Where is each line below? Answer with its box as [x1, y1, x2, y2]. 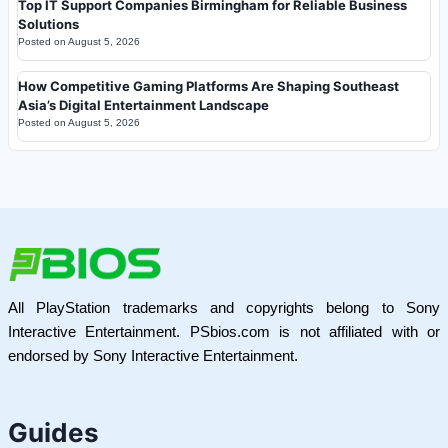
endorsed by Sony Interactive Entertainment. [8, 347, 298, 364]
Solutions [18, 15, 79, 32]
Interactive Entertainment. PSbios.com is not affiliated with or [8, 323, 440, 340]
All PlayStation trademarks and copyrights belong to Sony [8, 299, 440, 316]
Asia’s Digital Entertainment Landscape [18, 96, 269, 113]
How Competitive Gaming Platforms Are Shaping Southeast [18, 77, 399, 94]
